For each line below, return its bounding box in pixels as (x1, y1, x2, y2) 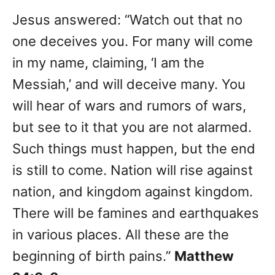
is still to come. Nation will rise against (12, 161, 253, 178)
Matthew (174, 247, 234, 264)
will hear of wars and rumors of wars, (12, 97, 246, 114)
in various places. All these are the (12, 226, 229, 242)
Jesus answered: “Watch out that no (12, 11, 242, 28)
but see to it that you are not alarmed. (12, 118, 252, 135)
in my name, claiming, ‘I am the (12, 54, 204, 71)
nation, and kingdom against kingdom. (12, 183, 253, 199)
